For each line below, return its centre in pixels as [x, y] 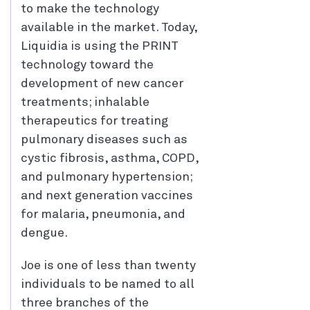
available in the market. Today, [109, 28]
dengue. [44, 234]
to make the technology [90, 9]
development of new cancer [102, 84]
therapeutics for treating [94, 121]
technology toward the [87, 65]
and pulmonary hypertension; [107, 177]
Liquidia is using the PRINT [100, 47]
